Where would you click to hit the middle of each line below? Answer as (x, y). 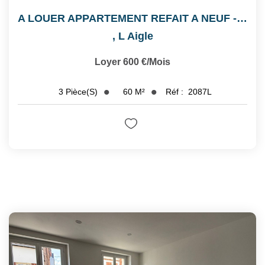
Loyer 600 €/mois (132, 62)
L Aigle (135, 36)
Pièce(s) (81, 92)
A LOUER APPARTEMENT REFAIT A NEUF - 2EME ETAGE (242, 18)
